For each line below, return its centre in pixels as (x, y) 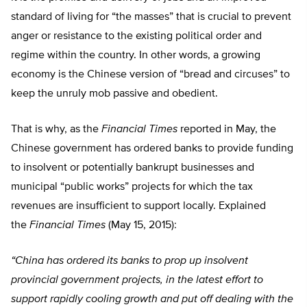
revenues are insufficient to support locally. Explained (138, 207)
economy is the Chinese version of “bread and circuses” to (150, 75)
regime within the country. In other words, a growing (136, 56)
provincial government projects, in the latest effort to (137, 281)
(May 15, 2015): (141, 226)
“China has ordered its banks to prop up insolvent (130, 261)
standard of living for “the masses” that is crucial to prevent (151, 17)
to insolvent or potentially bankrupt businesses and (133, 168)
